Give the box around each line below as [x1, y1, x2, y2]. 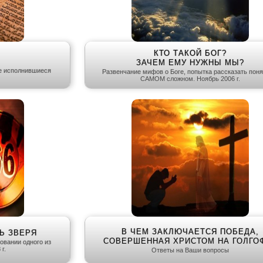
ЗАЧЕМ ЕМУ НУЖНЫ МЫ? [136, 58, 244, 68]
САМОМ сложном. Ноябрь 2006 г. [140, 75, 240, 83]
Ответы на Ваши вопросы [151, 247, 229, 254]
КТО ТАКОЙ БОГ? [153, 49, 227, 58]
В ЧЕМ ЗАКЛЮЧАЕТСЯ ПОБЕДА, [121, 227, 259, 237]
